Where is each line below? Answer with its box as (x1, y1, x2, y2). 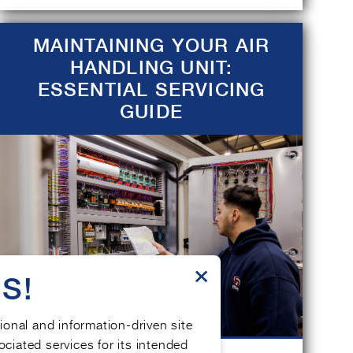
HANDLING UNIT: (69, 56, 233, 79)
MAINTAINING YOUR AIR (32, 34, 270, 57)
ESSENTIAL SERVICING (37, 78, 266, 101)
